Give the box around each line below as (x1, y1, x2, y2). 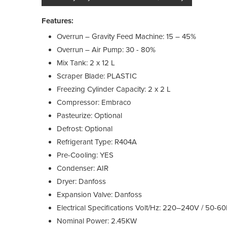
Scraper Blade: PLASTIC (57, 71, 137, 81)
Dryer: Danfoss (57, 176, 106, 186)
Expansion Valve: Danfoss (57, 190, 142, 199)
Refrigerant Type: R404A (57, 137, 137, 146)
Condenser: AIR (57, 163, 108, 173)
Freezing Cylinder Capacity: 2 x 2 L (57, 84, 171, 94)
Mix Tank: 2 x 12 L (57, 58, 115, 67)
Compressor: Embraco (57, 97, 131, 107)
